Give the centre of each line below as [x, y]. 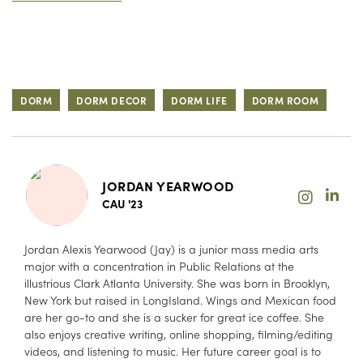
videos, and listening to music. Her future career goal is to [173, 350]
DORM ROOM [285, 100]
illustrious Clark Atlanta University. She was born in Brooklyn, [177, 282]
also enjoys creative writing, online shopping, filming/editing [179, 333]
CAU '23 [122, 203]
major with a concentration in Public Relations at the [159, 265]
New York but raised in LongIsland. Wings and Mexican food [180, 299]
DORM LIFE [199, 100]
